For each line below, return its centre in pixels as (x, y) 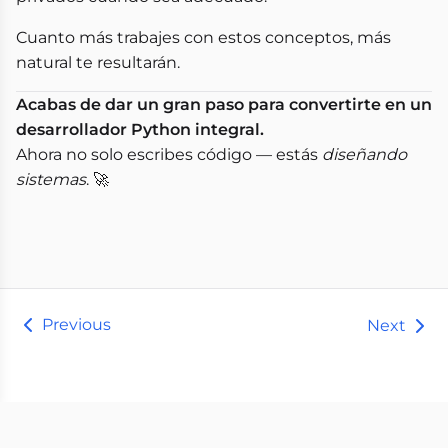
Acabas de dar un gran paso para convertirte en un (224, 104)
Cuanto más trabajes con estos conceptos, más (203, 37)
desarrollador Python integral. (140, 129)
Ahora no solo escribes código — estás (169, 154)
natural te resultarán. (98, 62)
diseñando (364, 154)
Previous (76, 324)
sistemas (51, 179)
